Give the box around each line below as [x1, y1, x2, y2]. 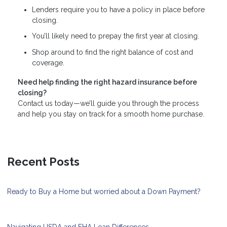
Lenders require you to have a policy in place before [32, 5, 205, 14]
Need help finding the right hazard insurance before [18, 78, 197, 86]
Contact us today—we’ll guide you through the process [18, 99, 199, 107]
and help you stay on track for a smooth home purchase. [18, 109, 204, 118]
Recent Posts [7, 155, 80, 168]
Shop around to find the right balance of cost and [32, 48, 193, 56]
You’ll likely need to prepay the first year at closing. [32, 32, 199, 41]
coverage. [32, 58, 64, 67]
